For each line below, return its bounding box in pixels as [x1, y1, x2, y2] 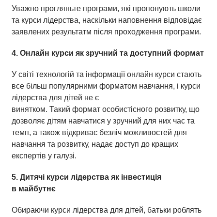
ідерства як [76, 172, 121, 181]
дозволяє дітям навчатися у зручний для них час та [12, 116, 195, 125]
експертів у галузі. [12, 151, 77, 160]
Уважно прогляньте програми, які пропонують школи [12, 4, 201, 13]
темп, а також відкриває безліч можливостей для [12, 128, 187, 137]
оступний [135, 48, 173, 57]
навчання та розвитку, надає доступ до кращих [12, 139, 178, 148]
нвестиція [123, 172, 161, 181]
